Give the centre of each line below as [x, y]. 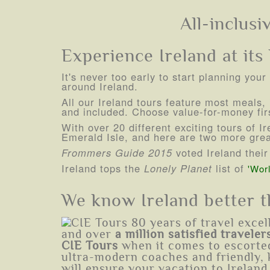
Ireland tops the [103, 168]
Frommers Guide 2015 [117, 152]
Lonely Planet [178, 168]
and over [88, 234]
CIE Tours [90, 246]
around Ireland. [100, 86]
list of [230, 168]
